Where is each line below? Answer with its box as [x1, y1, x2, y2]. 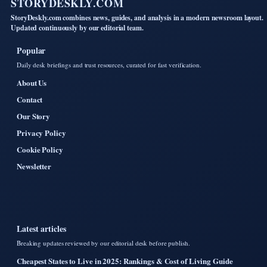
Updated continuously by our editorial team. [11, 23, 144, 33]
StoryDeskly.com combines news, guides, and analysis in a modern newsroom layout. [11, 13, 263, 23]
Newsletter [17, 160, 51, 172]
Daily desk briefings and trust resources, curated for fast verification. [17, 60, 201, 70]
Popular [17, 44, 46, 57]
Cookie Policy [17, 144, 63, 156]
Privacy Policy [17, 127, 66, 139]
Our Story [17, 110, 51, 122]
